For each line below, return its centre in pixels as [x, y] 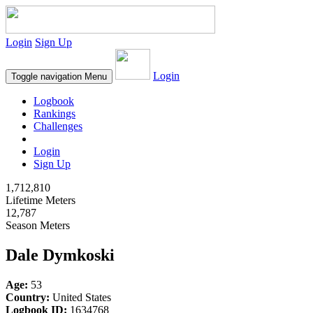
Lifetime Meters [41, 200]
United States [80, 297]
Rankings [54, 114]
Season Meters [38, 225]
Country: [28, 297]
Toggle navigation [46, 77]
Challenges [58, 126]
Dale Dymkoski [60, 255]
